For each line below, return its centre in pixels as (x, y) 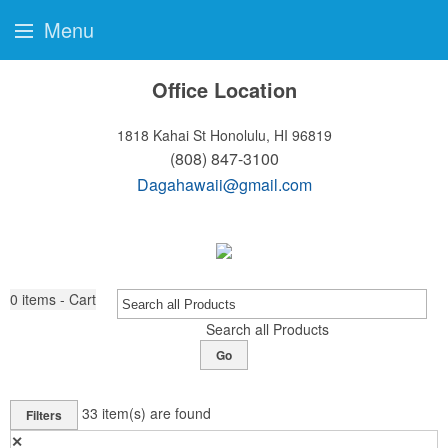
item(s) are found (156, 412)
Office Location (224, 89)
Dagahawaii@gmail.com (224, 184)
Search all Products (267, 329)
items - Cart (59, 299)
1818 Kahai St (161, 135)
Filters (44, 415)
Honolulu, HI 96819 (270, 135)
